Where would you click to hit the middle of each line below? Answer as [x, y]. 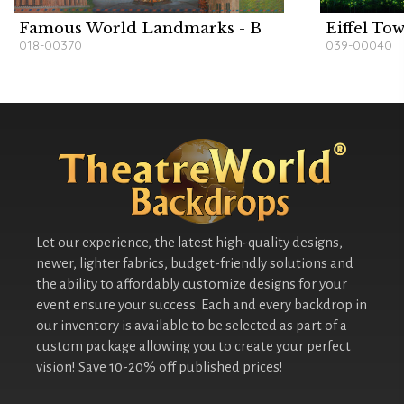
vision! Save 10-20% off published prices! [160, 367]
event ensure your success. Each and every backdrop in [202, 305]
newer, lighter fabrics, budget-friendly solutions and [195, 264]
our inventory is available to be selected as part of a [192, 326]
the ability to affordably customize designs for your [192, 285]
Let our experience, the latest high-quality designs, [189, 243]
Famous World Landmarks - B [140, 29]
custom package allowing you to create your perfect [193, 347]
